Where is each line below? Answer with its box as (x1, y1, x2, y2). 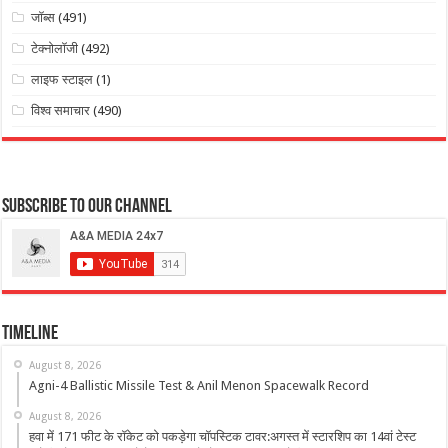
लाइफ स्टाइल (31, 72, 94, 88)
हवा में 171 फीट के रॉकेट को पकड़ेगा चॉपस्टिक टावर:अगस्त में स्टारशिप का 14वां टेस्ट (29, 428, 417, 444)
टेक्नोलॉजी (31, 41, 79, 57)
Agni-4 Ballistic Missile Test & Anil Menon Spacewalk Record (29, 377, 370, 393)
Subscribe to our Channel (2, 196, 173, 217)
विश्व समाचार (31, 103, 91, 119)
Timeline (2, 323, 59, 344)
